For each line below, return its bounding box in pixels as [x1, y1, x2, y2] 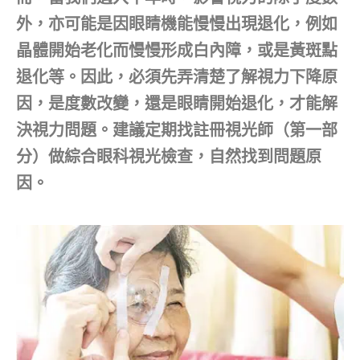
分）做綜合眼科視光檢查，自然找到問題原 [16, 146, 321, 166]
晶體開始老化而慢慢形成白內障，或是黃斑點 [16, 40, 337, 60]
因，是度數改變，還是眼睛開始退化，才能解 [16, 93, 337, 113]
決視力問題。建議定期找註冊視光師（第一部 [16, 120, 337, 140]
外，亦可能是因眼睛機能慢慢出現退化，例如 [16, 14, 337, 34]
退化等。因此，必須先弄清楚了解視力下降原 [16, 67, 337, 87]
